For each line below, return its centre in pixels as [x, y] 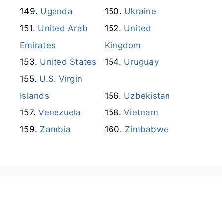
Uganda [56, 11]
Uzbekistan [147, 95]
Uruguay [141, 62]
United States [68, 62]
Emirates [38, 45]
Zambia [55, 129]
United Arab [63, 28]
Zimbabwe [147, 129]
